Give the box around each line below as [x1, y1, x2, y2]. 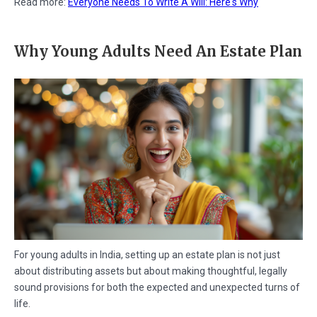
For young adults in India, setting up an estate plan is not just [14, 249, 280, 261]
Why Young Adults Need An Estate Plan [14, 42, 302, 60]
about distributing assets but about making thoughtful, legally [14, 265, 287, 277]
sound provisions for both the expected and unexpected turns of [14, 282, 300, 294]
